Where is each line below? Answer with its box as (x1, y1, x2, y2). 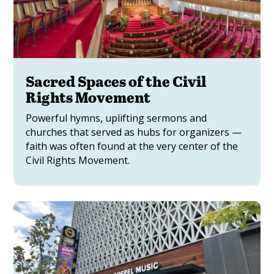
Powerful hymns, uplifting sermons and (26, 111, 207, 125)
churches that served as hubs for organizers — (26, 125, 242, 139)
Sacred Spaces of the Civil (26, 71, 207, 92)
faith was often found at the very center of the (26, 139, 239, 154)
